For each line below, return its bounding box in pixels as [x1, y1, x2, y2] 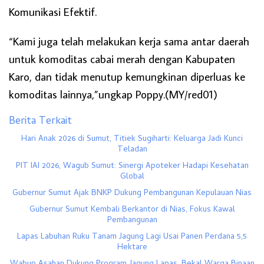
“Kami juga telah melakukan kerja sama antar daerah [9, 33, 249, 48]
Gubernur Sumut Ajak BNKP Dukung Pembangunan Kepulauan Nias [12, 186, 252, 200]
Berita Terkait [9, 113, 72, 130]
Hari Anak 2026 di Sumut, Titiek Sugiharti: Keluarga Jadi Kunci [21, 132, 243, 146]
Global [120, 170, 144, 184]
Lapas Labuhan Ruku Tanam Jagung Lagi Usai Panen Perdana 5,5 [17, 230, 247, 244]
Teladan [117, 143, 147, 157]
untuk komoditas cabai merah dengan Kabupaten [9, 51, 235, 66]
